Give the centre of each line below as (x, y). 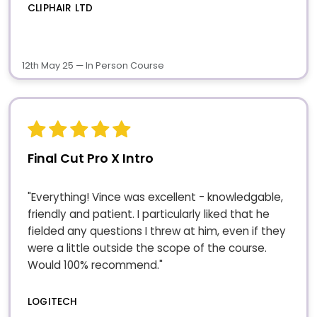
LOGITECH (53, 301)
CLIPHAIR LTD (60, 8)
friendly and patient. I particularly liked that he (149, 214)
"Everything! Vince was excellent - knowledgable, (155, 197)
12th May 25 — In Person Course (93, 66)
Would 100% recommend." (95, 265)
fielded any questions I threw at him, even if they (157, 231)
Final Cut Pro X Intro (91, 159)
